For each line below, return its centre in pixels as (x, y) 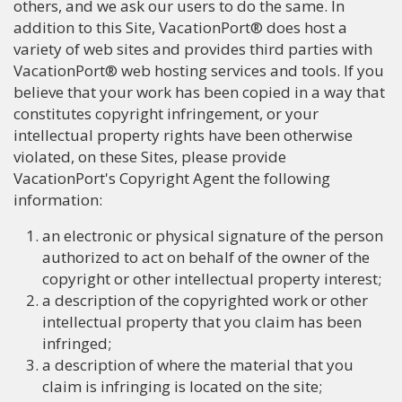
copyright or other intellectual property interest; (212, 279)
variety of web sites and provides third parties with (193, 49)
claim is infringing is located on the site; (182, 386)
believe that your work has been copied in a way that (199, 92)
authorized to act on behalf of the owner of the (206, 257)
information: (58, 200)
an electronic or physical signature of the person (213, 236)
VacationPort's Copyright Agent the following (172, 178)
